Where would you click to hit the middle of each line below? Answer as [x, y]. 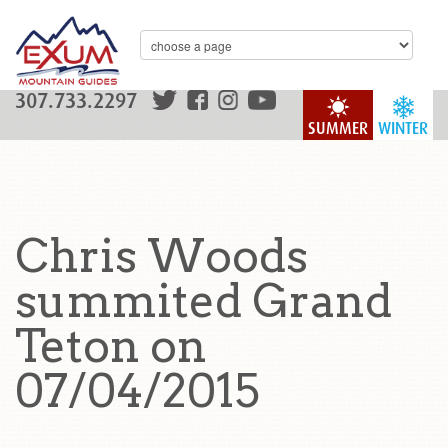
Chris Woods [161, 256]
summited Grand [203, 301]
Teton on [111, 346]
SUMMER [338, 128]
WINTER [403, 128]
